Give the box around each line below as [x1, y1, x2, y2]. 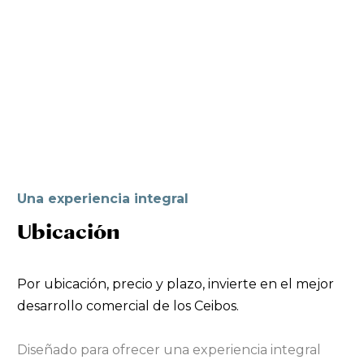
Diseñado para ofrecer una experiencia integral [17, 341, 321, 357]
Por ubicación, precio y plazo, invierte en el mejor [17, 275, 334, 292]
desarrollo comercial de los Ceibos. [17, 297, 239, 314]
